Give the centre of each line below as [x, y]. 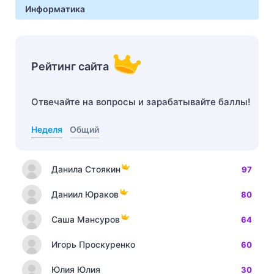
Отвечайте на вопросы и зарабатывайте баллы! [141, 102]
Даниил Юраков [85, 194]
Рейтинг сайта [70, 66]
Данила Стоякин [86, 169]
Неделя [47, 129]
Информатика [55, 9]
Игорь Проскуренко [93, 244]
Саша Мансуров [86, 219]
